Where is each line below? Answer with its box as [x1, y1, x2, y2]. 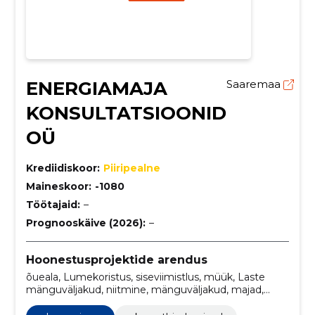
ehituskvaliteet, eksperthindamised [25, 295, 198, 309]
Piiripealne [103, 161, 160, 174]
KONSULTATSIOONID [25, 101, 226, 124]
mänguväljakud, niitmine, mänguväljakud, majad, [25, 283, 264, 296]
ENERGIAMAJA [25, 77, 167, 100]
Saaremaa [226, 77, 283, 91]
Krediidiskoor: [25, 161, 100, 174]
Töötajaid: [25, 198, 80, 211]
